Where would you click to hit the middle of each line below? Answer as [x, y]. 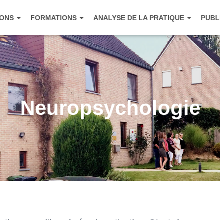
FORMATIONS [55, 18]
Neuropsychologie [110, 108]
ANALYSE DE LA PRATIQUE [140, 18]
